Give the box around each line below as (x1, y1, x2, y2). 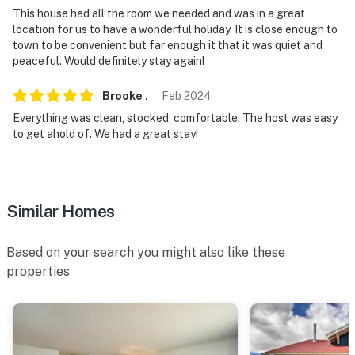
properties (6, 263, 70, 279)
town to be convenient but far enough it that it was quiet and (13, 38, 323, 52)
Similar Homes (6, 200, 115, 221)
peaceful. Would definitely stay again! (13, 54, 204, 67)
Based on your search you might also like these (6, 244, 285, 260)
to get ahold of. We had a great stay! (13, 127, 198, 140)
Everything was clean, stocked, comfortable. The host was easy (13, 111, 338, 124)
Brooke (102, 89, 143, 102)
